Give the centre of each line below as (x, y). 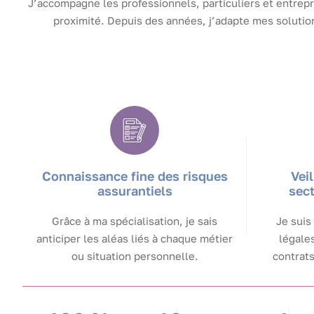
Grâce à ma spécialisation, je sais (135, 221)
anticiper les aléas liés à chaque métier (135, 239)
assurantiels (135, 191)
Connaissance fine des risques (135, 176)
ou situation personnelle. (135, 256)
